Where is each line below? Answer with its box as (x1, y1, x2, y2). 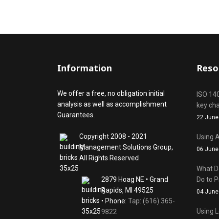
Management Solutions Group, (79, 143, 173, 151)
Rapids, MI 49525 (101, 186, 153, 194)
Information (57, 62, 112, 74)
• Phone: (101, 197, 128, 205)
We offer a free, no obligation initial (57, 89, 165, 97)
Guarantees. (57, 111, 95, 119)
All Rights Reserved (79, 154, 139, 162)
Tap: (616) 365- (128, 197, 175, 205)
